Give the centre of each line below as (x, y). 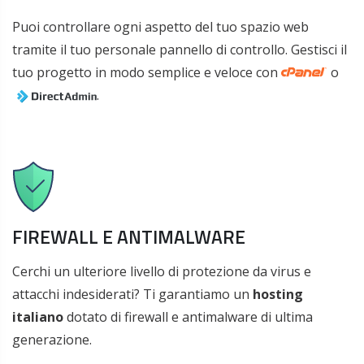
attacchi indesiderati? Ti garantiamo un (132, 294)
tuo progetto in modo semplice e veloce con (147, 72)
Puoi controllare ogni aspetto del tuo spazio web (160, 27)
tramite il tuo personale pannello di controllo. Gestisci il (180, 50)
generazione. (52, 340)
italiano (38, 317)
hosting (278, 294)
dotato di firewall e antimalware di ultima (188, 317)
